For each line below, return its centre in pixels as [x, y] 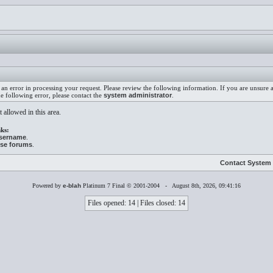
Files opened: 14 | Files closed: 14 [136, 203]
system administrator [138, 95]
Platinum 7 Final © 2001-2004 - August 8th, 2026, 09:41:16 [161, 186]
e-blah [72, 186]
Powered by [48, 186]
